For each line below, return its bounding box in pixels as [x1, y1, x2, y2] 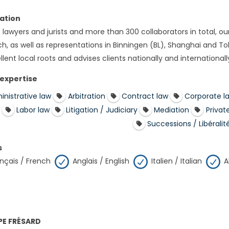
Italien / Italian [149, 156, 204, 167]
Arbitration [67, 91, 105, 102]
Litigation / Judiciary [66, 105, 138, 116]
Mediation [154, 105, 190, 116]
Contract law [121, 91, 168, 102]
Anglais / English [71, 156, 131, 167]
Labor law [16, 105, 50, 116]
